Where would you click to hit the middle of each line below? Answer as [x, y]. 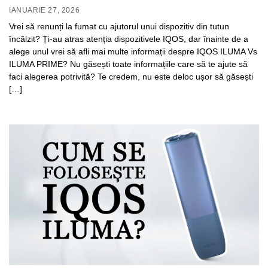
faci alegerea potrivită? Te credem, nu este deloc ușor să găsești [131, 76]
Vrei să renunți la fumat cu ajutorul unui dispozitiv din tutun [119, 26]
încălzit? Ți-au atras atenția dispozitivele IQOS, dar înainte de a [129, 39]
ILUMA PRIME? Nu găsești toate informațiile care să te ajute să [128, 64]
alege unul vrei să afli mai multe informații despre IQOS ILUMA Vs [133, 51]
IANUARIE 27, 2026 [45, 10]
